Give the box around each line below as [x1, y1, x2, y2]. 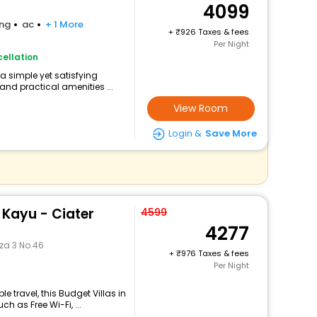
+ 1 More [45, 18, 83, 31]
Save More [204, 127, 257, 140]
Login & [168, 127, 202, 140]
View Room [173, 101, 229, 115]
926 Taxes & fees [180, 26, 249, 38]
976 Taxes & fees [180, 248, 249, 259]
